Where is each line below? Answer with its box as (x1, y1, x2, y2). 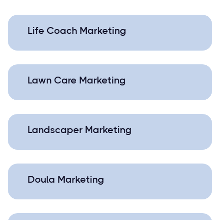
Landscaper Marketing (27, 124, 132, 136)
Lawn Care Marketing (27, 75, 126, 86)
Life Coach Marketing (27, 25, 126, 36)
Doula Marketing (27, 174, 104, 185)
